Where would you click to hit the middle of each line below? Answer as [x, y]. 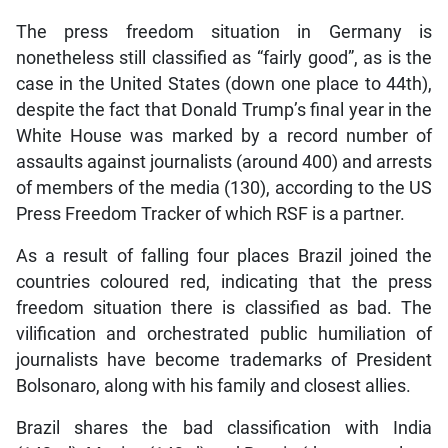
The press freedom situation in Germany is [224, 32]
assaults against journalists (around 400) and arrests [224, 162]
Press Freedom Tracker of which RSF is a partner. [210, 214]
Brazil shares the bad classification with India [224, 428]
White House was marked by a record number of [224, 136]
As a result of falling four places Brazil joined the [224, 256]
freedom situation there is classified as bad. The [224, 308]
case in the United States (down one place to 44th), [224, 84]
